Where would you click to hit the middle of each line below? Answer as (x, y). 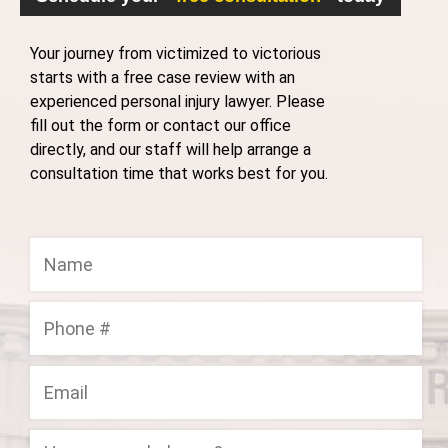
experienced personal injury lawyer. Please (177, 101)
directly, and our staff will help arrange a (170, 149)
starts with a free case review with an (162, 77)
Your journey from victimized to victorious (175, 53)
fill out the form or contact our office (160, 125)
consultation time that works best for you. (179, 173)
